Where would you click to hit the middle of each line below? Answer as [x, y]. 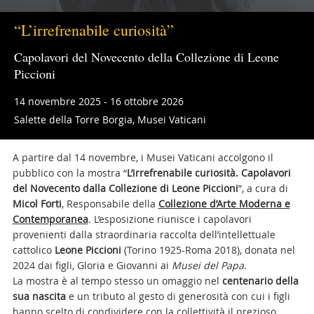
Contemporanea [50, 219]
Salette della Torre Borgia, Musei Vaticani [110, 120]
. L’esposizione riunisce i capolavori [170, 219]
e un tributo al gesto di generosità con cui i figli [178, 296]
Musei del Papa [207, 265]
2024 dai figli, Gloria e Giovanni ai [92, 265]
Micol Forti [37, 204]
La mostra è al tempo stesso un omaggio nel [117, 281]
